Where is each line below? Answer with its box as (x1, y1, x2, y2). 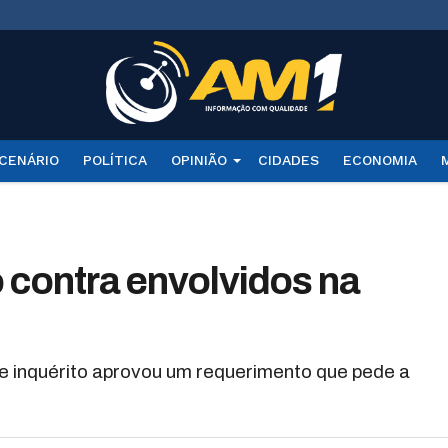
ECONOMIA (342, 152, 417, 168)
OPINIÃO (170, 152, 227, 168)
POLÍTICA (82, 152, 147, 168)
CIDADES (257, 152, 319, 168)
